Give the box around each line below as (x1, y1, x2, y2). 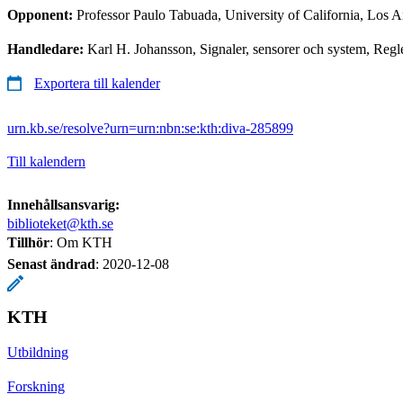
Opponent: (7, 6, 76, 22)
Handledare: (7, 40, 87, 57)
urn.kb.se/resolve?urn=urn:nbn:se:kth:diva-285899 (7, 120, 293, 136)
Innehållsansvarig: (7, 196, 120, 212)
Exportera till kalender (34, 75, 160, 91)
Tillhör (7, 234, 49, 250)
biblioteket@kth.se (7, 215, 113, 231)
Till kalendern (7, 153, 85, 169)
